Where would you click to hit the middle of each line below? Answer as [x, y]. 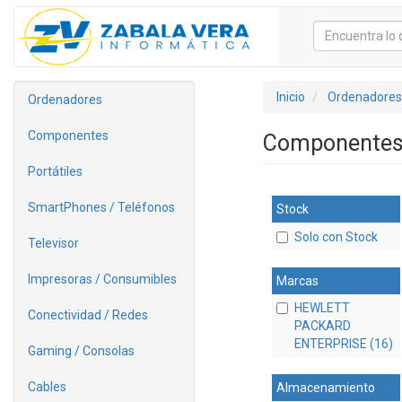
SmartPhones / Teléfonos [101, 207]
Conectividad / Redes [88, 315]
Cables [47, 387]
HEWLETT [322, 308]
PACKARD [322, 326]
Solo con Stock [336, 237]
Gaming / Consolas [81, 351]
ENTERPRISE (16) [343, 344]
